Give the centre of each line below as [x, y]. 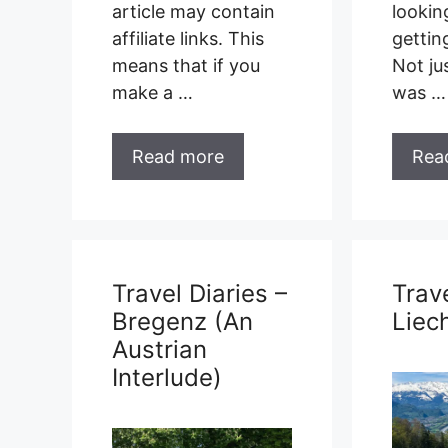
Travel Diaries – [199, 293]
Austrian [159, 349]
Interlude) [167, 377]
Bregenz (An [182, 321]
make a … [152, 92]
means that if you [186, 65]
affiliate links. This [188, 38]
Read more [178, 156]
